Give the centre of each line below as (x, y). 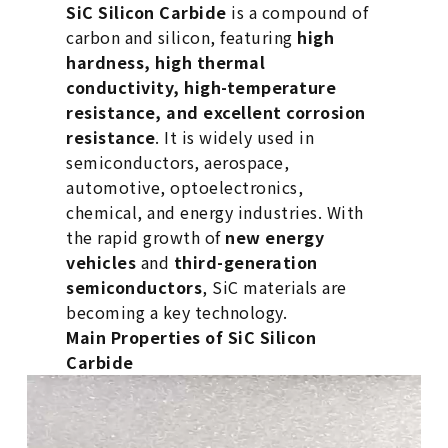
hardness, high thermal (166, 62)
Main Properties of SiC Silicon (191, 337)
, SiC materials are (274, 287)
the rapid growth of (146, 237)
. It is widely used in (235, 137)
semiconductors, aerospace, (178, 162)
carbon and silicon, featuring (182, 37)
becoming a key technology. (177, 312)
